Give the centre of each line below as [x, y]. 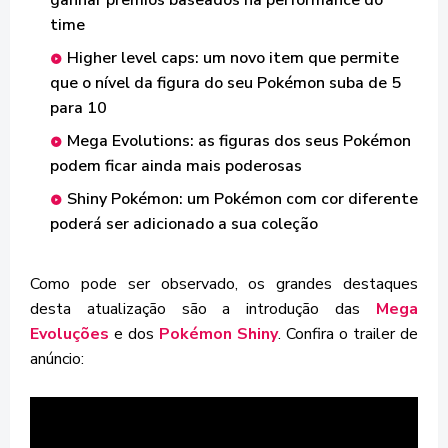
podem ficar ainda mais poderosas [176, 166]
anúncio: [57, 359]
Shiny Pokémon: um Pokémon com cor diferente [242, 199]
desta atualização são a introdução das [203, 309]
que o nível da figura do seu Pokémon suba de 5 [225, 83]
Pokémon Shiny [218, 334]
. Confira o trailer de [348, 334]
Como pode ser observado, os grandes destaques [224, 284]
